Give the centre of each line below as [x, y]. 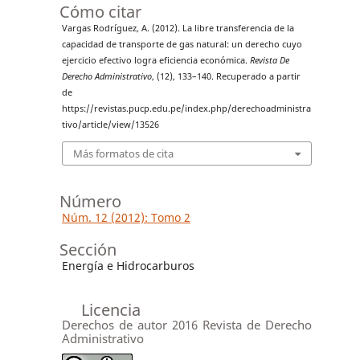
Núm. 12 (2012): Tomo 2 [126, 217]
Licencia [110, 309]
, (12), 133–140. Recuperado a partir [226, 77]
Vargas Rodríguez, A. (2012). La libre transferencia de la [178, 29]
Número [90, 201]
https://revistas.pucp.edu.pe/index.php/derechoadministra [186, 109]
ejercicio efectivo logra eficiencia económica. [155, 61]
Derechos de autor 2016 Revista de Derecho [186, 324]
